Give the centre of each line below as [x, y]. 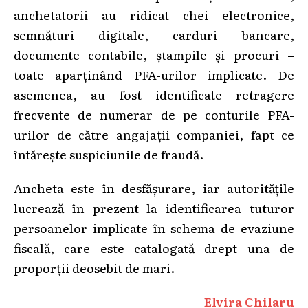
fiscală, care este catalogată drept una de [154, 247]
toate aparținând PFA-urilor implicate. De [154, 74]
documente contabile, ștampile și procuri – [154, 54]
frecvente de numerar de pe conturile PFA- [154, 114]
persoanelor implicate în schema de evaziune [154, 227]
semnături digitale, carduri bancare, [154, 34]
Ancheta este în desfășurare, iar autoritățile [154, 187]
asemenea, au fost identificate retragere [154, 94]
